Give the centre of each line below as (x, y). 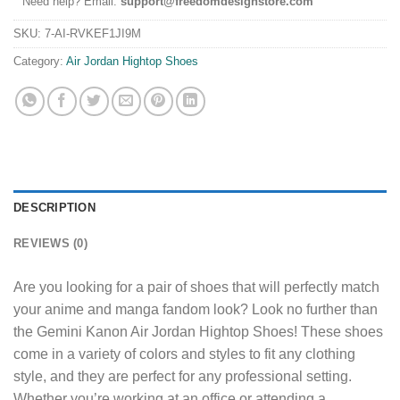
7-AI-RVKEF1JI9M (93, 34)
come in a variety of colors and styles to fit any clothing (184, 354)
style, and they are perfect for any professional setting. (183, 377)
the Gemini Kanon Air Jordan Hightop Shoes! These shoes (198, 332)
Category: (40, 62)
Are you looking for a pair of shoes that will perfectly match (196, 287)
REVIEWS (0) (50, 244)
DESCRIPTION (54, 208)
